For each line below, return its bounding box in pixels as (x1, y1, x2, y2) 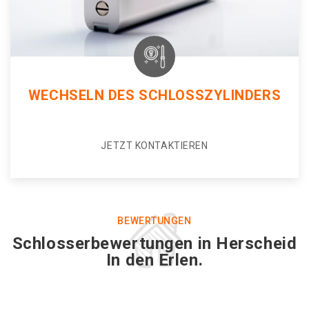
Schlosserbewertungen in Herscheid (12, 234, 297, 253)
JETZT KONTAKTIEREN (101, 140, 208, 151)
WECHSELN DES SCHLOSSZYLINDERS (28, 87, 281, 103)
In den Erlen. (106, 250, 203, 270)
